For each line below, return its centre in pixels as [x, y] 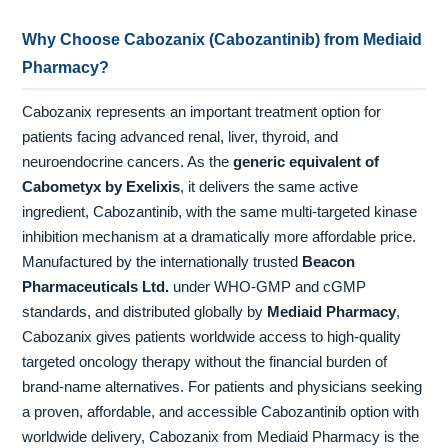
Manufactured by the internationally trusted [162, 262]
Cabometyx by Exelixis [101, 187]
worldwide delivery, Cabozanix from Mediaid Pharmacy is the [221, 437]
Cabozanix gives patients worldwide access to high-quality [212, 337]
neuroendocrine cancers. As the [128, 162]
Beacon [329, 262]
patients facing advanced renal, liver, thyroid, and [180, 137]
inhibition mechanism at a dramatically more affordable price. [219, 237]
